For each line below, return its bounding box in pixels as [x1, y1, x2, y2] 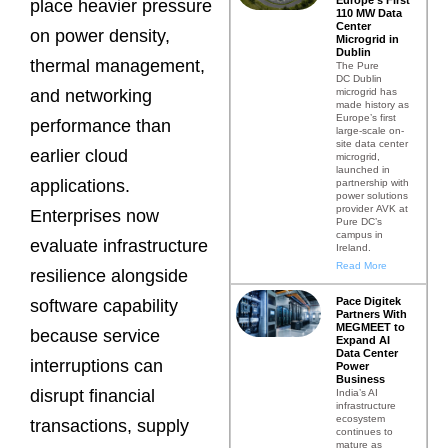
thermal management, [30, 56, 205, 77]
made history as [335, 98, 409, 110]
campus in [335, 228, 383, 240]
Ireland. [335, 241, 371, 253]
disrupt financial [30, 386, 155, 407]
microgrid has [335, 85, 397, 97]
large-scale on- [335, 124, 404, 136]
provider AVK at [335, 202, 408, 214]
